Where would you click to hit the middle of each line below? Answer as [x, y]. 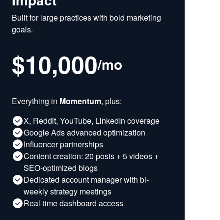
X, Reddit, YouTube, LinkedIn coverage [92, 121]
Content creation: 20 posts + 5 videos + [91, 156]
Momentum [80, 101]
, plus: [111, 101]
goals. [22, 29]
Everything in [36, 101]
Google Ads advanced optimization [84, 133]
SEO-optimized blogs [61, 168]
